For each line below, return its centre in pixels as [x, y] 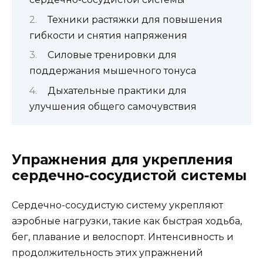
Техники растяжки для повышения [135, 19]
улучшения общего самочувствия [113, 106]
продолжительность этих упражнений [107, 252]
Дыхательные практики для [117, 90]
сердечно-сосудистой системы [129, 175]
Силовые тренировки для [112, 55]
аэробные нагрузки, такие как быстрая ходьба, [127, 221]
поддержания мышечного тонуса [113, 71]
